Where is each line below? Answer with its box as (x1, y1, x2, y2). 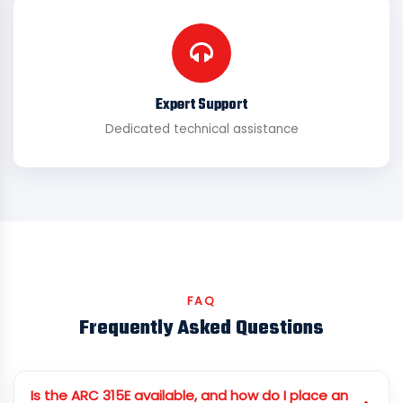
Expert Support (156, 94, 247, 116)
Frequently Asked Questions (79, 313, 324, 344)
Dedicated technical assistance (104, 121, 299, 138)
